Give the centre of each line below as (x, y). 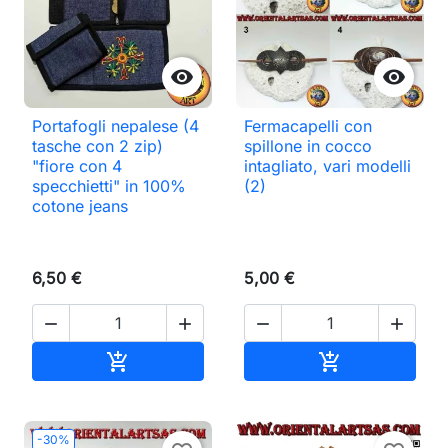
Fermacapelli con (308, 125)
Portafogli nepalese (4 (115, 125)
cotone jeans (80, 205)
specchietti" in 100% (109, 185)
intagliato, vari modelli (327, 165)
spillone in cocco (308, 145)
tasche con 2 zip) (97, 145)
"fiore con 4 (77, 165)
